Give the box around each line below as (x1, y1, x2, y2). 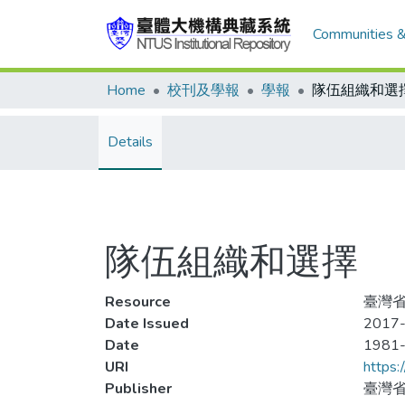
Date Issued (105, 314, 189, 334)
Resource (105, 292, 171, 312)
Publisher (105, 379, 172, 399)
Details (108, 132, 153, 152)
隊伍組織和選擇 (105, 238, 358, 287)
